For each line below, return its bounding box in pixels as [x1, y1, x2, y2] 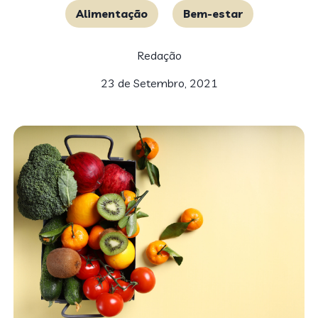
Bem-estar [182, 6, 243, 21]
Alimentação [75, 6, 148, 21]
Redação [136, 48, 182, 62]
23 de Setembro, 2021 [100, 76, 218, 90]
